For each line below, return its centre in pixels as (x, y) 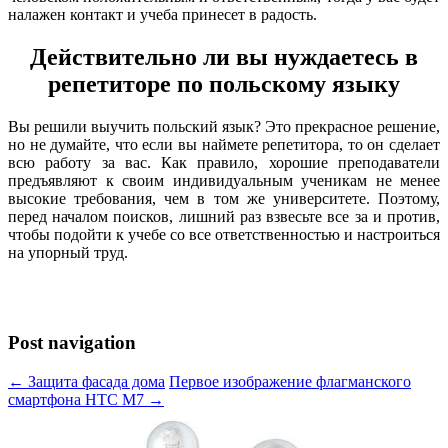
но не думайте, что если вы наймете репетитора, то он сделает (224, 144)
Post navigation (72, 343)
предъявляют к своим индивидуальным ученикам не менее (224, 180)
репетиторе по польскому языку (224, 83)
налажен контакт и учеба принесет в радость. (162, 14)
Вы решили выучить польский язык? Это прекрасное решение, (224, 126)
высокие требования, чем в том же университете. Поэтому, (224, 198)
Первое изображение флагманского (290, 382)
